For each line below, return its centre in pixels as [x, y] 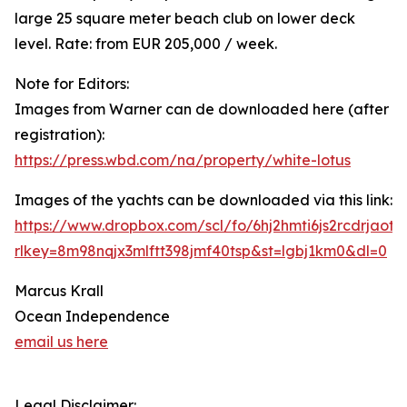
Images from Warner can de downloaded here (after [202, 109]
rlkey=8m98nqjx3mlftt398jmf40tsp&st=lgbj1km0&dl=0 [201, 251]
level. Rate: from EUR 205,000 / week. [146, 44]
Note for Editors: [72, 84]
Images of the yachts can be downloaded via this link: [203, 200]
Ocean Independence [92, 317]
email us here [61, 342]
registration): [60, 135]
